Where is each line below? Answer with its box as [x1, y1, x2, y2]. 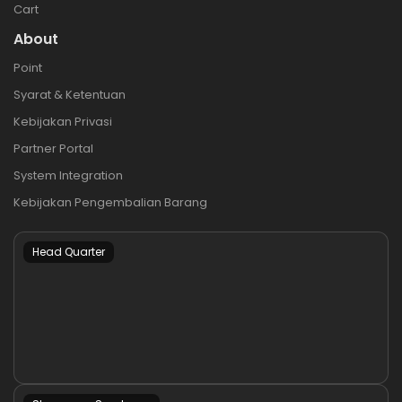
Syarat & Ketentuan [13, 85, 126, 103]
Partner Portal [13, 139, 93, 157]
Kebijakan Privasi [13, 112, 112, 130]
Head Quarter [32, 243, 105, 259]
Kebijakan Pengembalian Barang [13, 193, 207, 211]
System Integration [13, 166, 123, 184]
